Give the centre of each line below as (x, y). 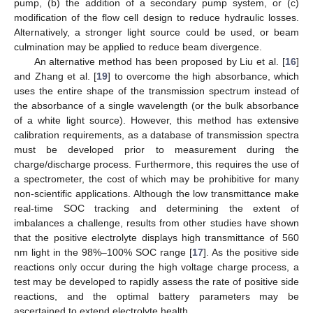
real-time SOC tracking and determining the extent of (156, 208)
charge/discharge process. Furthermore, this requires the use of (156, 164)
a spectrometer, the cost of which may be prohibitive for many (156, 179)
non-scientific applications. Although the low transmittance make (156, 193)
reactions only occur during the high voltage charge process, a (156, 267)
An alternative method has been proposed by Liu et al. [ (159, 61)
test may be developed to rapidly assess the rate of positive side (156, 281)
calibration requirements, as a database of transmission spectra (156, 134)
